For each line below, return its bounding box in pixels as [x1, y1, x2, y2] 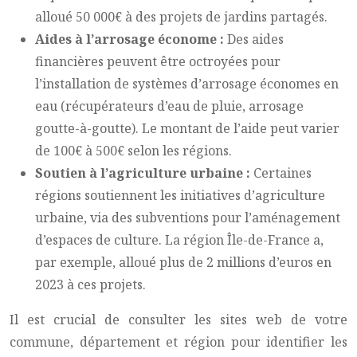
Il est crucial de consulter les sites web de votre [10, 311, 347, 328]
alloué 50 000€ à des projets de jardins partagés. [35, 8, 328, 25]
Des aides [227, 30, 284, 48]
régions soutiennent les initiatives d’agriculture [35, 186, 325, 204]
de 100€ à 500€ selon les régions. [35, 142, 232, 159]
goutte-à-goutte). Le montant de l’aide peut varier [35, 120, 339, 137]
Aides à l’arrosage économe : [35, 30, 227, 48]
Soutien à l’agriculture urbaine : [35, 164, 253, 182]
